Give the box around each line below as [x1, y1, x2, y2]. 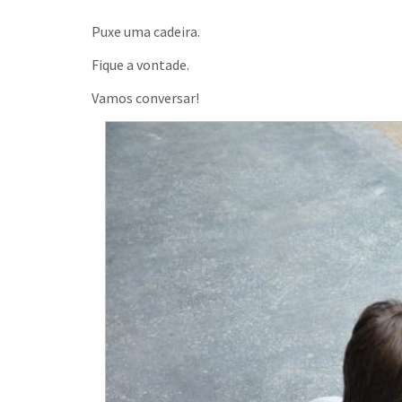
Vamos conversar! [92, 89, 199, 108]
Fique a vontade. [92, 56, 189, 74]
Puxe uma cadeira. [92, 22, 200, 41]
